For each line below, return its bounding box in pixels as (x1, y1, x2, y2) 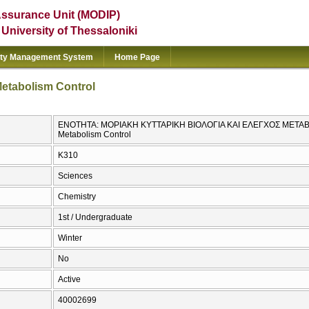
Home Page (114, 52, 160, 62)
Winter (58, 233, 82, 243)
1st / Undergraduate (58, 212, 132, 223)
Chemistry (58, 192, 96, 202)
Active (58, 275, 81, 285)
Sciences (58, 171, 92, 181)
